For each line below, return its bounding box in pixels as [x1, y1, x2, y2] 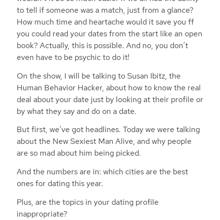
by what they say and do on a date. [16, 106, 138, 116]
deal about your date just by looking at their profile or [16, 94, 203, 105]
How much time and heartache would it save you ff [16, 17, 194, 27]
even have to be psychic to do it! [16, 52, 130, 63]
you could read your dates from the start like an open [16, 28, 202, 39]
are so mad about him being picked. [16, 148, 143, 159]
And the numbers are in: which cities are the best [16, 166, 188, 177]
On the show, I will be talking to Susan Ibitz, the [16, 70, 181, 81]
